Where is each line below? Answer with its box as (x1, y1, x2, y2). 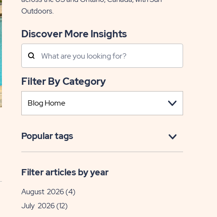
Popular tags (21, 130, 73, 141)
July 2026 (21, 201, 55, 211)
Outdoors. (21, 6, 54, 16)
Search (20, 43, 50, 54)
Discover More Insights (28, 28, 127, 40)
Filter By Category (27, 75, 106, 88)
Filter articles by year (21, 167, 108, 178)
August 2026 (21, 187, 64, 197)
